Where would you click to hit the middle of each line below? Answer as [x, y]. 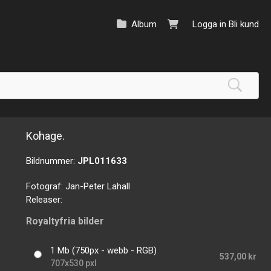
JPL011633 [103, 161]
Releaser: [44, 200]
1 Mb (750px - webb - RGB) [104, 251]
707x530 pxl [74, 263]
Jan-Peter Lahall [98, 186]
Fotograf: [46, 186]
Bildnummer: [52, 161]
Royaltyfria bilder [65, 221]
